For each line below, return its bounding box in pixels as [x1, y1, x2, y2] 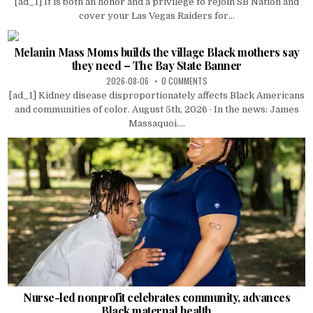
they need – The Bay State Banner [71, 57, 242, 73]
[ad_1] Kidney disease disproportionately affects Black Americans [8, 89, 305, 101]
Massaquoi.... [128, 117, 185, 129]
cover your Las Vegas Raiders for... [78, 10, 235, 21]
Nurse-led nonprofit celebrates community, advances [23, 289, 290, 305]
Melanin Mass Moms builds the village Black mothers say [13, 44, 300, 59]
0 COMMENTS [161, 74, 208, 87]
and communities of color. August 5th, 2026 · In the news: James [14, 103, 299, 115]
